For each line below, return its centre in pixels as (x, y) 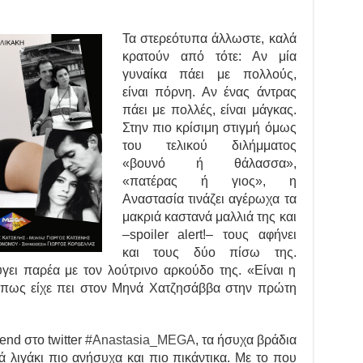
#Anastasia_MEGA (140, 340)
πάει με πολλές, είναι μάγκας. (209, 110)
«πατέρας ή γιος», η (209, 181)
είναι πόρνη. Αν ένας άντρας (209, 92)
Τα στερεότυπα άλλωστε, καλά (209, 39)
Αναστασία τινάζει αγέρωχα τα (209, 199)
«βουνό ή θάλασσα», (209, 164)
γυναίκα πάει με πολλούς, (209, 75)
